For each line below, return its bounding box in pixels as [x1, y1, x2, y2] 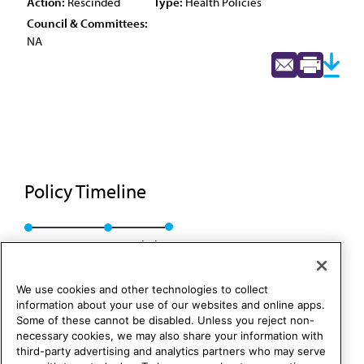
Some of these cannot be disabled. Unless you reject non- [16, 314, 314, 327]
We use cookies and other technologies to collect [16, 283, 268, 297]
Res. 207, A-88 [24, 237, 96, 253]
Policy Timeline [24, 179, 150, 203]
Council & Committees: [27, 15, 148, 31]
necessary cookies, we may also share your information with [16, 329, 323, 343]
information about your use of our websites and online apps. [16, 298, 325, 312]
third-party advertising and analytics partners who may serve [16, 344, 326, 358]
